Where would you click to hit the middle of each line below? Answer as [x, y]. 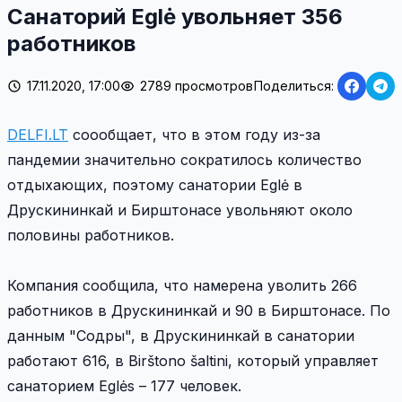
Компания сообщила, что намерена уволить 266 [182, 286]
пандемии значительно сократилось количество [184, 160]
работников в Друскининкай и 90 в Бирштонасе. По [199, 311]
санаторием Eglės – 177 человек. [124, 386]
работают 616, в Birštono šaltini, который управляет [193, 361]
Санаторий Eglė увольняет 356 [175, 17]
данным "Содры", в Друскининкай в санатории [181, 336]
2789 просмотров [197, 86]
